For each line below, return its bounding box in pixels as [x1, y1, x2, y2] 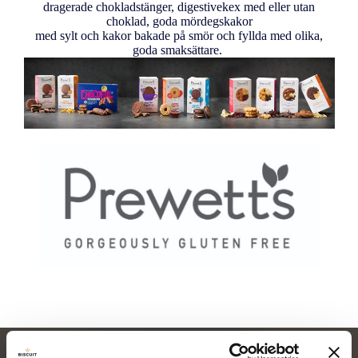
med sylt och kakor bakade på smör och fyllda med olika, [35, 29, 323, 43]
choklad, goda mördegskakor [105, 14, 253, 29]
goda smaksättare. [133, 43, 225, 58]
